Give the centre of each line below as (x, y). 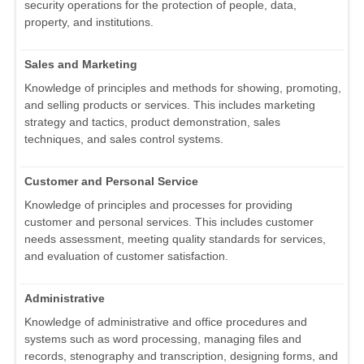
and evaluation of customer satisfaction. (126, 256)
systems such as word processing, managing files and (163, 339)
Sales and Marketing (81, 65)
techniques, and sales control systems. (124, 139)
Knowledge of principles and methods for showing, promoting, (183, 88)
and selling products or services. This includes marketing (170, 105)
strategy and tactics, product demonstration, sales (152, 122)
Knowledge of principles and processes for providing (158, 205)
